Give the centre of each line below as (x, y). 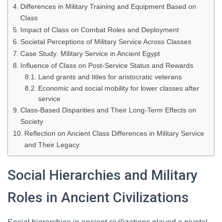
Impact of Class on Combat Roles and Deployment (99, 30)
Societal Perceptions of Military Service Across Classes (106, 42)
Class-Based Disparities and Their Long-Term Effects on (108, 110)
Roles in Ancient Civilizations (98, 197)
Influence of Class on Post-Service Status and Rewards (107, 65)
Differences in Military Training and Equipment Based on (108, 6)
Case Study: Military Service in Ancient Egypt (90, 54)
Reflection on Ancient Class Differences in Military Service (114, 133)
